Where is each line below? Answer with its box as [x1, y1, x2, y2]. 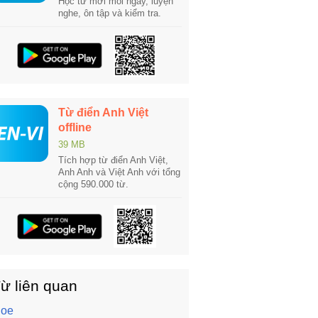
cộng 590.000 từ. [58, 179, 128, 190]
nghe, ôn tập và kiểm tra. [58, 8, 161, 18]
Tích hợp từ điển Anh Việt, [58, 155, 168, 165]
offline [58, 121, 92, 133]
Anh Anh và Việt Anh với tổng [58, 167, 180, 177]
